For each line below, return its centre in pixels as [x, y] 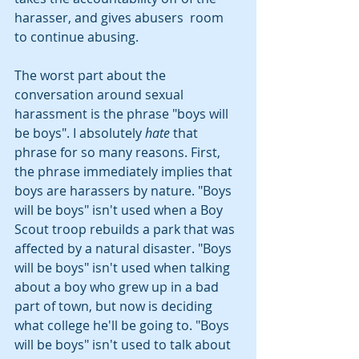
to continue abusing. [77, 36]
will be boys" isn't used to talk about [124, 344]
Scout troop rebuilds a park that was [126, 229]
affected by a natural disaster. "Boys [125, 248]
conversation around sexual [101, 94]
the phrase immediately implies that [125, 171]
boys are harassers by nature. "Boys [125, 190]
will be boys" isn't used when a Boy [120, 210]
